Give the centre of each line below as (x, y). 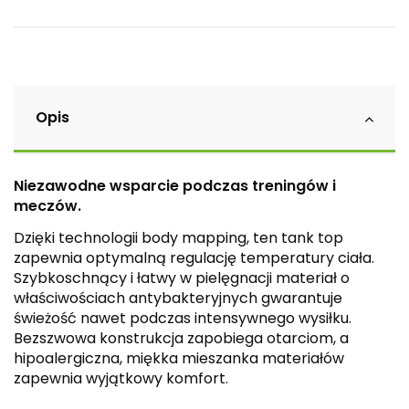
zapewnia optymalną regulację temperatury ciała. (194, 257)
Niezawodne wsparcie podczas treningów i (175, 186)
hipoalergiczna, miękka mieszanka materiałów (179, 358)
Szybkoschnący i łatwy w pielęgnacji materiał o (182, 278)
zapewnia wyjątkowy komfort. (121, 378)
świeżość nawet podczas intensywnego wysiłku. (183, 318)
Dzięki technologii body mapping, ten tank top (178, 237)
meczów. (47, 206)
